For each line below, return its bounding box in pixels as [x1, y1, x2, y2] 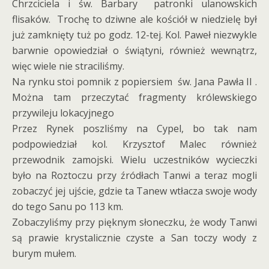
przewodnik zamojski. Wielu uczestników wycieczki [12, 153, 257, 166]
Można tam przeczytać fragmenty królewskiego [12, 91, 257, 104]
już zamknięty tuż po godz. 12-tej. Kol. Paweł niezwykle [12, 28, 257, 41]
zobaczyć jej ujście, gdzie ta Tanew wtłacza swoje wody [12, 184, 257, 198]
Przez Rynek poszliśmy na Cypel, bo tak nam [12, 122, 257, 135]
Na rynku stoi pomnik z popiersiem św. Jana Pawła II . [12, 75, 257, 88]
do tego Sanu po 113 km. [12, 200, 123, 213]
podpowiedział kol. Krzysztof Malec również [12, 138, 257, 151]
